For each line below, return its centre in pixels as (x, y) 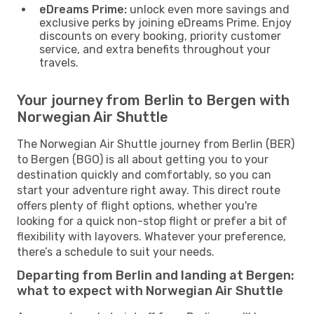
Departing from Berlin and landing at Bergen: (156, 275)
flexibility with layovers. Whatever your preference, (151, 236)
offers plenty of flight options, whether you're (137, 205)
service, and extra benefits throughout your (155, 49)
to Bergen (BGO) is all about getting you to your (143, 159)
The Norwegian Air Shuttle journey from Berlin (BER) (156, 144)
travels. (59, 62)
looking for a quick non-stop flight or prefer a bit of (152, 221)
